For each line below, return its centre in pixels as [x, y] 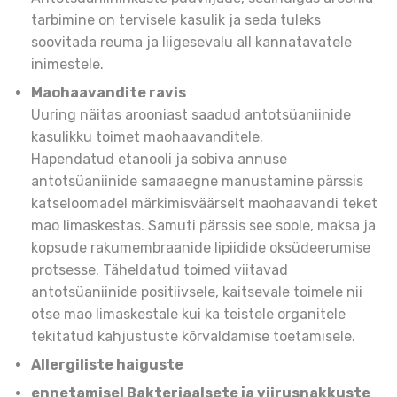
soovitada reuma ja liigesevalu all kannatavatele [191, 43]
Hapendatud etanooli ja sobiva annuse [159, 160]
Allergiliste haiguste [107, 365]
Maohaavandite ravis [109, 93]
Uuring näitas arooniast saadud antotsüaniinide [191, 115]
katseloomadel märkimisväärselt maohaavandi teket [204, 204]
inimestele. [67, 65]
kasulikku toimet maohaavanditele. [147, 137]
